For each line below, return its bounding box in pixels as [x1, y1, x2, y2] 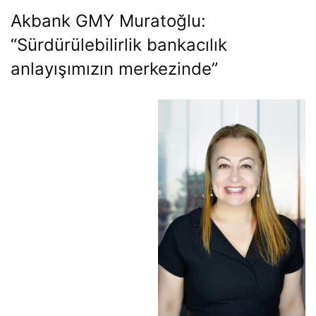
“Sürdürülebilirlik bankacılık [11, 35, 227, 55]
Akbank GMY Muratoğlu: [11, 11, 206, 31]
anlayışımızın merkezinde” [11, 59, 218, 79]
